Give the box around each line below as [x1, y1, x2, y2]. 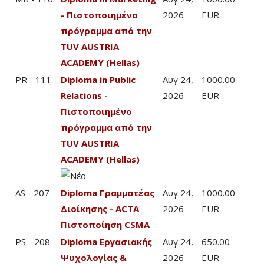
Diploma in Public [61, 74, 136, 85]
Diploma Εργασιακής [61, 236, 152, 247]
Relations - [61, 90, 108, 101]
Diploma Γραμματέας [61, 187, 154, 199]
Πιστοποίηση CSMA [61, 219, 150, 230]
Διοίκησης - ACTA [61, 203, 139, 214]
